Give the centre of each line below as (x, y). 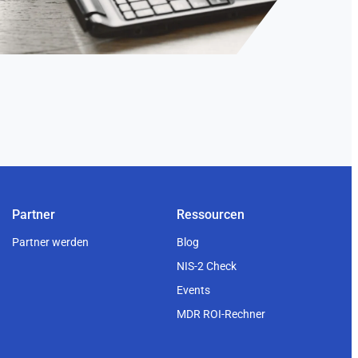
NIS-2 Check (206, 267)
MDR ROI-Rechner (221, 314)
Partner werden (51, 243)
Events (193, 290)
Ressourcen (210, 215)
